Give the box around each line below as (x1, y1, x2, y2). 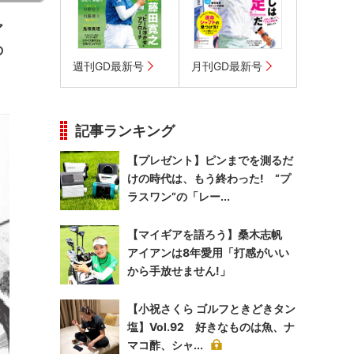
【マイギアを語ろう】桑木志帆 (127, 228, 293, 241)
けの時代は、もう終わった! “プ (127, 171, 291, 185)
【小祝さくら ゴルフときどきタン (127, 302, 296, 315)
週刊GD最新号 (73, 59, 144, 73)
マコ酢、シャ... (127, 338, 203, 352)
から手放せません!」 (127, 264, 231, 277)
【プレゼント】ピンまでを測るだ (127, 153, 293, 167)
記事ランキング (75, 122, 175, 139)
